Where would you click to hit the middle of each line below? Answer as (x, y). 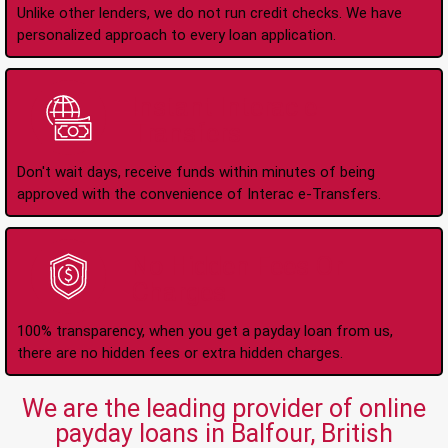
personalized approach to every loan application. (176, 34)
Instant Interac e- (227, 107)
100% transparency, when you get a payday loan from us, (205, 330)
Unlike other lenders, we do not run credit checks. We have (209, 12)
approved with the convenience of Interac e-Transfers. (199, 193)
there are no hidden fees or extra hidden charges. (180, 352)
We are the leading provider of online (224, 408)
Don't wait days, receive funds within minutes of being (196, 171)
